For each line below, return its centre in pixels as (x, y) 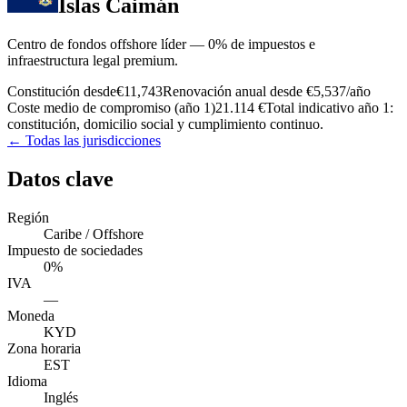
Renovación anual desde (233, 91)
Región (28, 217)
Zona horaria (44, 348)
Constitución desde (62, 91)
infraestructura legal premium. (93, 60)
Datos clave (60, 179)
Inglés (61, 397)
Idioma (27, 381)
